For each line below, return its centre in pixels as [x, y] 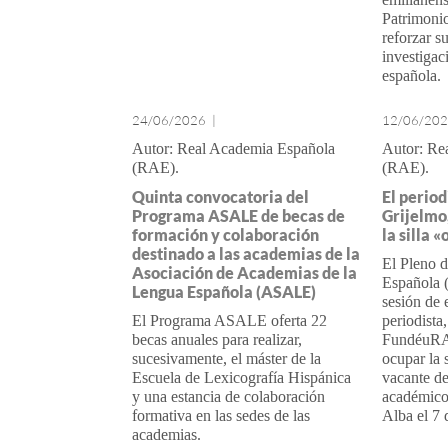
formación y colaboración [225, 234]
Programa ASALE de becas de [238, 215]
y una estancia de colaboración [228, 396]
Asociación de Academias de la [244, 272]
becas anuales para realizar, [217, 339]
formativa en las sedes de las [221, 415]
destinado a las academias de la [246, 253]
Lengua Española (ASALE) [224, 291]
